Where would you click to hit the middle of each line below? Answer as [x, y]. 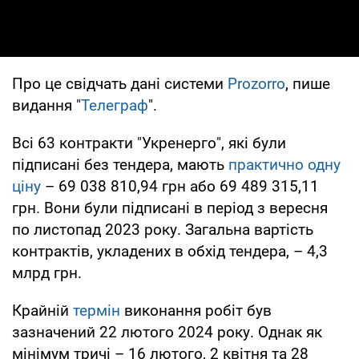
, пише [308, 83]
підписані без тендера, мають [120, 164]
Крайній [40, 310]
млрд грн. [47, 272]
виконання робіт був [198, 310]
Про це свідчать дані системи [120, 83]
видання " [46, 105]
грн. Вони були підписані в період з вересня [170, 208]
